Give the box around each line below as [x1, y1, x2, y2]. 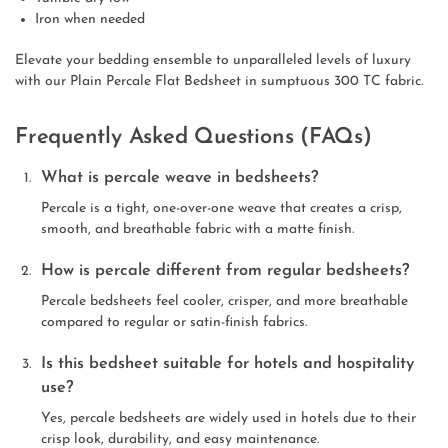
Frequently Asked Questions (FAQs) [15, 125, 372, 149]
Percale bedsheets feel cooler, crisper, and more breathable [41, 294, 408, 310]
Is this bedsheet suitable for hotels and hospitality [41, 356, 414, 373]
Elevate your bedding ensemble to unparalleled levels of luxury [15, 53, 411, 69]
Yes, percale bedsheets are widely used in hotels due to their [41, 411, 416, 427]
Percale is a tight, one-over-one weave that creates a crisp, [41, 200, 402, 216]
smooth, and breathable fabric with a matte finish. [41, 221, 354, 237]
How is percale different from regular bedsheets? [41, 263, 410, 280]
